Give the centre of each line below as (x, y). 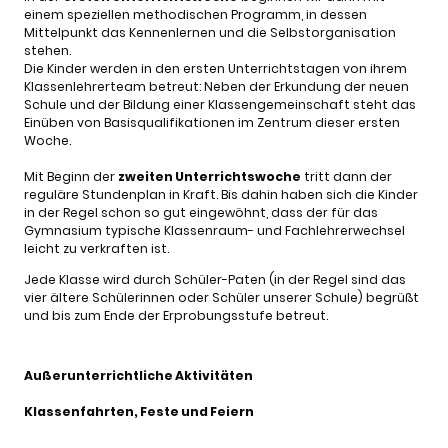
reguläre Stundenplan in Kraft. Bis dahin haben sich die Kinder (221, 195)
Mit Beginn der (71, 177)
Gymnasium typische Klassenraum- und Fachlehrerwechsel (214, 231)
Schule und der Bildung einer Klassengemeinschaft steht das (220, 105)
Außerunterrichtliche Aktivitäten (138, 376)
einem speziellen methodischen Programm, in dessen (195, 15)
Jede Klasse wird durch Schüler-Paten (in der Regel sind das (215, 279)
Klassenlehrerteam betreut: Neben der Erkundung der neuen (216, 87)
